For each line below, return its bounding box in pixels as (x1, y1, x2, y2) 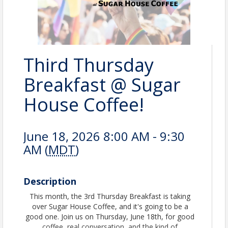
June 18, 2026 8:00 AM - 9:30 (23, 128, 185, 145)
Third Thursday (23, 52, 154, 77)
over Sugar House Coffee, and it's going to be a (32, 202, 188, 211)
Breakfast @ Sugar (23, 72, 181, 97)
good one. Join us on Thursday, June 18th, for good (25, 212, 194, 221)
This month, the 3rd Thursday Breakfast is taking (30, 191, 190, 201)
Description (23, 175, 76, 187)
